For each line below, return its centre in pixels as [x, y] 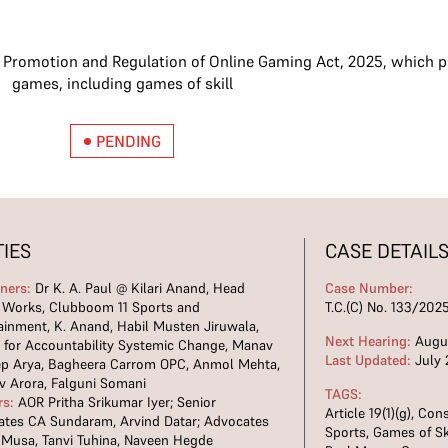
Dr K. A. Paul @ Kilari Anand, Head [138, 288]
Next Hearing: [367, 341]
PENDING [128, 141]
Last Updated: [367, 360]
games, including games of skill [122, 83]
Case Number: [368, 288]
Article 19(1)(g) [367, 413]
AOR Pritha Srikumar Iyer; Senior [115, 402]
